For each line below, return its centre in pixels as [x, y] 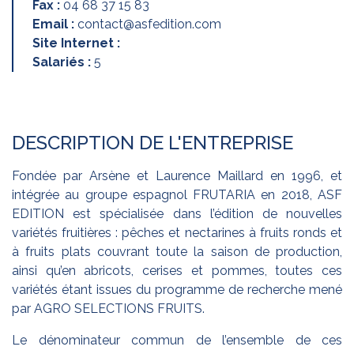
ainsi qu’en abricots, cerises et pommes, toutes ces [177, 271]
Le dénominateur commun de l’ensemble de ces [177, 341]
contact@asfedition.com [149, 24]
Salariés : [63, 62]
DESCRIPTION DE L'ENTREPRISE [153, 143]
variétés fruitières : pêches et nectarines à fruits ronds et [177, 233]
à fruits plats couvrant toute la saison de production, [177, 252]
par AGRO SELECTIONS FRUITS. [108, 309]
